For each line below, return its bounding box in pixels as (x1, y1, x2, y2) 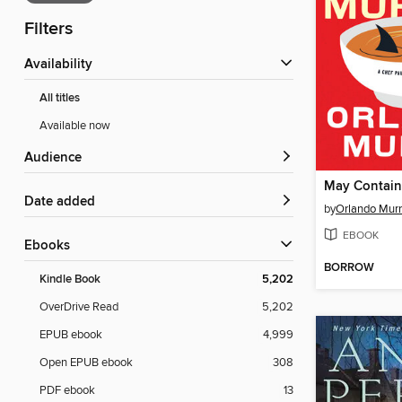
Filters (24, 18, 73, 41)
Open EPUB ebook (39, 355, 133, 371)
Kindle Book (39, 272, 100, 288)
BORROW (324, 260, 374, 276)
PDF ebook (39, 383, 95, 398)
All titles (39, 91, 80, 107)
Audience (33, 150, 82, 167)
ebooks (32, 238, 70, 255)
